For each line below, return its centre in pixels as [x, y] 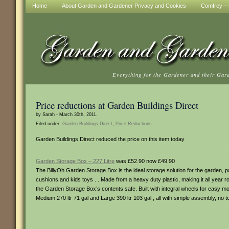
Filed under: [49, 124]
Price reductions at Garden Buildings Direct [117, 105]
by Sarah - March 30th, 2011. [67, 114]
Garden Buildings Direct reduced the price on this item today [110, 139]
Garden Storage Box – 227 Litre [75, 161]
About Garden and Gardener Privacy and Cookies [124, 6]
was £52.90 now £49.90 [145, 161]
